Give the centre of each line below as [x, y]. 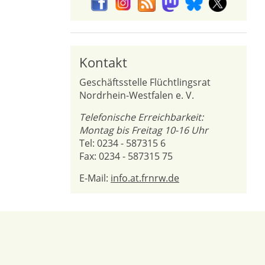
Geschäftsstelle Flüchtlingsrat [145, 82]
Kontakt [103, 62]
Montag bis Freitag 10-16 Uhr [145, 130]
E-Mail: [95, 178]
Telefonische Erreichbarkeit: [141, 117]
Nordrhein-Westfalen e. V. [137, 95]
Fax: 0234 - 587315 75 [126, 156]
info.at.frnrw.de [145, 178]
